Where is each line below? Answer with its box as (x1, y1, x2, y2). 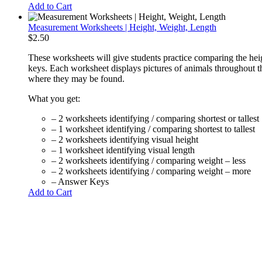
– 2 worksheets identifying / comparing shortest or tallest (51, 113, 259, 123)
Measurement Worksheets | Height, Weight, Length (28, 22, 216, 32)
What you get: (28, 93, 80, 104)
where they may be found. (28, 73, 125, 84)
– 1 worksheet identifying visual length (51, 144, 195, 155)
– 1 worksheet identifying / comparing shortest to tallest (51, 123, 255, 134)
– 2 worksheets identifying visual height (51, 134, 198, 144)
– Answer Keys (51, 176, 109, 187)
